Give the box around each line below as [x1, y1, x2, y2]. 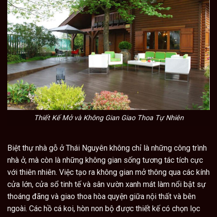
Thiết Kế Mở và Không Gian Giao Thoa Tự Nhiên [33, 114, 184, 123]
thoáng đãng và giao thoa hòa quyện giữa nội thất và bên [7, 192, 196, 201]
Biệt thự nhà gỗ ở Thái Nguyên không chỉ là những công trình [7, 143, 207, 153]
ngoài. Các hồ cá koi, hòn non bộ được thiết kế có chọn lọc [7, 204, 200, 214]
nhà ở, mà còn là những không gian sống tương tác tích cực [7, 155, 203, 165]
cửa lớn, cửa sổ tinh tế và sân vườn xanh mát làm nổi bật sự [7, 180, 206, 189]
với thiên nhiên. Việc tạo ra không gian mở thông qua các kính [7, 168, 210, 177]
